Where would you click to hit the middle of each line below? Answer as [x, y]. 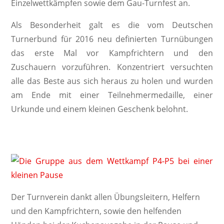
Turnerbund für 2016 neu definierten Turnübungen [112, 39]
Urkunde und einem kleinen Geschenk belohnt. [100, 109]
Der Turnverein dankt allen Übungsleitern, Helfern [106, 197]
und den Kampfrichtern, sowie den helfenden [96, 211]
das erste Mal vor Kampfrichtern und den [112, 53]
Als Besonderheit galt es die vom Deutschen [112, 25]
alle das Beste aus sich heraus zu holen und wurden [112, 81]
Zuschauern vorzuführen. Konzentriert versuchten [112, 67]
